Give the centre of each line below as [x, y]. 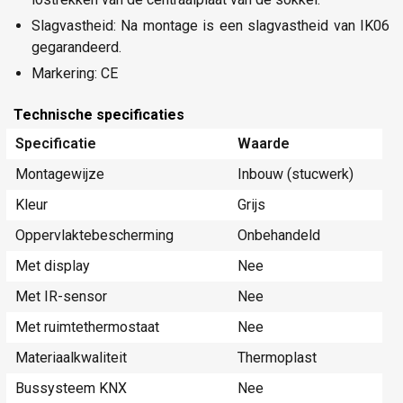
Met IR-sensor [61, 297]
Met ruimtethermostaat [87, 327]
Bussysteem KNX [71, 389]
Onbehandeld [279, 236]
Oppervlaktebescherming [94, 236]
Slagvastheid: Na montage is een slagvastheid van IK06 [210, 25]
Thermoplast [277, 358]
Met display [53, 266]
